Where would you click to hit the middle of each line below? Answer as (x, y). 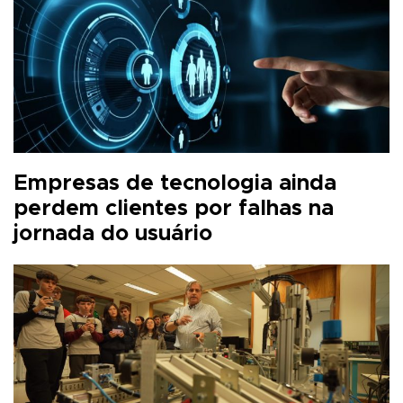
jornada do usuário (113, 233)
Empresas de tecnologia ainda (175, 183)
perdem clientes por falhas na (174, 208)
